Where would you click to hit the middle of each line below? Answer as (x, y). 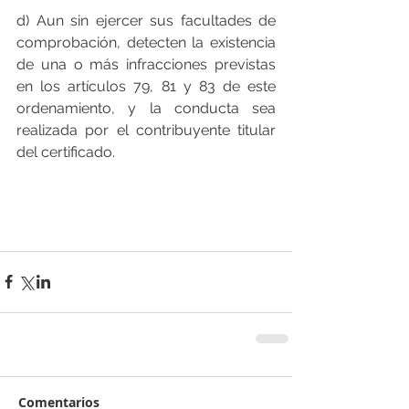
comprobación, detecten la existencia (146, 42)
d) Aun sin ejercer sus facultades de (146, 20)
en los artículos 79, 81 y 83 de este (146, 86)
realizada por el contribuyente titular (146, 130)
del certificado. (66, 152)
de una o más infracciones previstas (146, 64)
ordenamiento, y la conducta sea (146, 108)
